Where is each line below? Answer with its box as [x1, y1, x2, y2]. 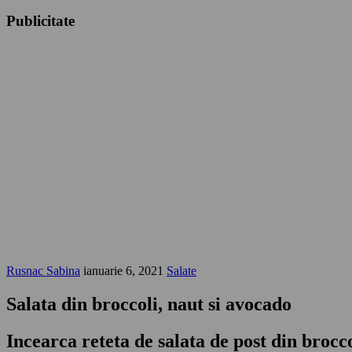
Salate [167, 264, 196, 278]
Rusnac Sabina [6, 264, 80, 278]
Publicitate [6, 12, 75, 29]
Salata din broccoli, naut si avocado [6, 294, 291, 315]
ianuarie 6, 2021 [83, 264, 163, 278]
